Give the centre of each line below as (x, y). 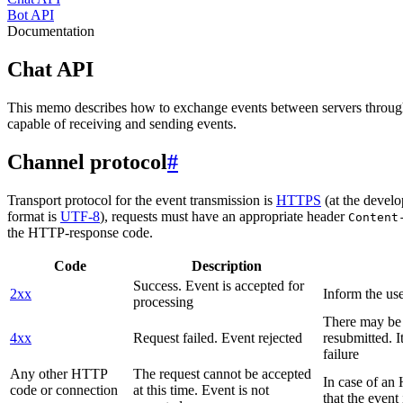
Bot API (31, 15)
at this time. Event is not (201, 390)
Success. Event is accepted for (219, 285)
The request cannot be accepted (222, 373)
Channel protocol (87, 161)
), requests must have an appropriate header (224, 216)
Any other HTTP (58, 373)
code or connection (64, 390)
